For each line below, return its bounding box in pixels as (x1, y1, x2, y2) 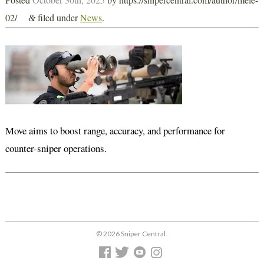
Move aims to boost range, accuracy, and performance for (5, 124, 225, 138)
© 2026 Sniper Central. (96, 229, 168, 239)
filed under (35, 11, 80, 24)
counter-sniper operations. (5, 141, 107, 156)
